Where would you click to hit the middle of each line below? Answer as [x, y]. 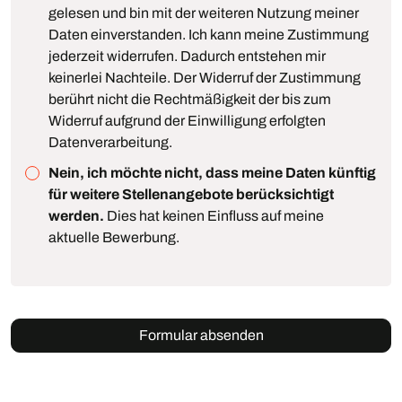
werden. [77, 215]
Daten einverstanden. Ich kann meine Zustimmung [209, 34]
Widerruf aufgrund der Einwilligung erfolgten [188, 120]
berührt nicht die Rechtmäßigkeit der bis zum [190, 99]
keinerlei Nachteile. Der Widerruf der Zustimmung [205, 77]
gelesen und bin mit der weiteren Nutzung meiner [204, 13]
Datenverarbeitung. [111, 142]
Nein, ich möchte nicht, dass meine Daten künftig [213, 172]
